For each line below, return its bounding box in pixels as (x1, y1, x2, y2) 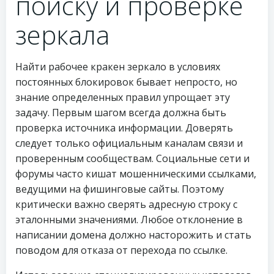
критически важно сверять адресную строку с (15, 198, 237, 211)
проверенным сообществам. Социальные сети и (15, 152, 250, 165)
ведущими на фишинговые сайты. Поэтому (15, 182, 224, 196)
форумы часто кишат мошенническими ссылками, (15, 167, 256, 180)
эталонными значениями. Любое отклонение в (15, 213, 243, 226)
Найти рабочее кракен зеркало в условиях (15, 60, 220, 73)
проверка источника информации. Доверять (15, 121, 233, 135)
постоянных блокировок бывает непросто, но (15, 75, 237, 89)
